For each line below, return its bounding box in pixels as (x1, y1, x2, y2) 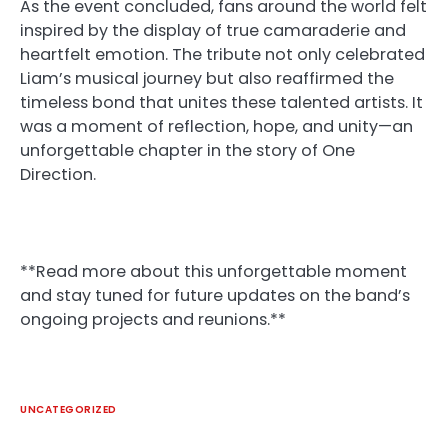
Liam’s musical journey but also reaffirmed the (20, 67, 394, 91)
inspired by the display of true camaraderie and (20, 19, 406, 43)
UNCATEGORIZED (20, 401, 117, 417)
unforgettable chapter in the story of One (20, 139, 355, 163)
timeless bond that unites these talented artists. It (20, 91, 423, 115)
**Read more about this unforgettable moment (20, 259, 407, 283)
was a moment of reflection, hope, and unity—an (20, 115, 413, 139)
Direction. (20, 163, 96, 187)
